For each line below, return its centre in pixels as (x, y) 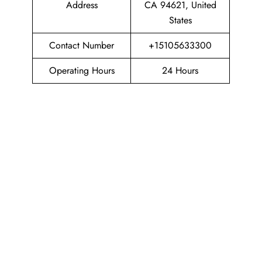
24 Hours (180, 70)
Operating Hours (82, 70)
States (180, 20)
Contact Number (82, 45)
